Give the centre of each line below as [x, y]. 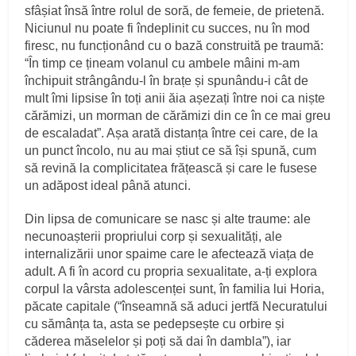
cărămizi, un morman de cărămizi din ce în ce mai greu [178, 115]
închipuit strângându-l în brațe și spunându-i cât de [167, 80]
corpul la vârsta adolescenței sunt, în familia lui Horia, [175, 288]
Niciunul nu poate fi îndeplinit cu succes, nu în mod [168, 28]
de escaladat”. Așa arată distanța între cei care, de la [172, 133]
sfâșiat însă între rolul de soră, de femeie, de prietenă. [175, 10]
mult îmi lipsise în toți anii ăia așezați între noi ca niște [175, 98]
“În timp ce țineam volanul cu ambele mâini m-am [163, 63]
